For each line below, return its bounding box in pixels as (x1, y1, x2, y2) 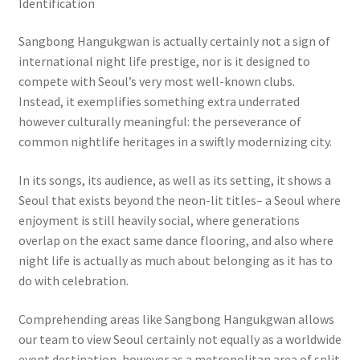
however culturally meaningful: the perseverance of (18, 113, 301, 130)
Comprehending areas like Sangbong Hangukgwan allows (18, 310, 334, 327)
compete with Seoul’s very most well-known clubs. (18, 73, 295, 90)
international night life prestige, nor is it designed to (18, 53, 310, 70)
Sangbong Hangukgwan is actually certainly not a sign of (18, 33, 330, 50)
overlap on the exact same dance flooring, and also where (18, 232, 333, 249)
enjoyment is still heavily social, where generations (18, 212, 300, 229)
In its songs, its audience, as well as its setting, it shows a (18, 172, 331, 189)
